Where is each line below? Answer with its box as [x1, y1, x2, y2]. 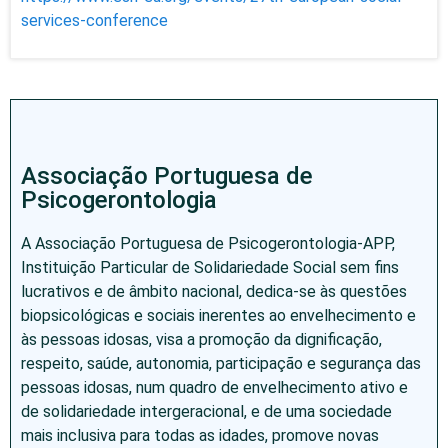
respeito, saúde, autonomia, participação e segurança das [21, 353, 421, 373]
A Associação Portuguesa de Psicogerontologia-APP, [21, 233, 395, 253]
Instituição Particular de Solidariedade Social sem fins [21, 257, 399, 277]
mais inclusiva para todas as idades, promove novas [21, 425, 379, 445]
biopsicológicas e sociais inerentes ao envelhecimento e [21, 305, 416, 325]
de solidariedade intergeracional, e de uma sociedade [21, 401, 392, 421]
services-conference [21, 11, 168, 31]
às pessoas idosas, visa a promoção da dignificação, [21, 329, 382, 349]
